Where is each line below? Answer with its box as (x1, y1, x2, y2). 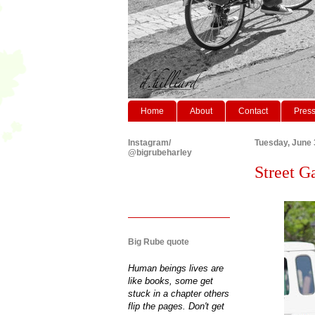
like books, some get (128, 275, 213, 286)
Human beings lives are (128, 262, 224, 274)
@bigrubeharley (128, 147, 192, 157)
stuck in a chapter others (128, 288, 229, 299)
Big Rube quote (128, 236, 189, 247)
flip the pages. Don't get (128, 300, 224, 311)
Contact (238, 105, 268, 116)
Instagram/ (128, 137, 171, 148)
